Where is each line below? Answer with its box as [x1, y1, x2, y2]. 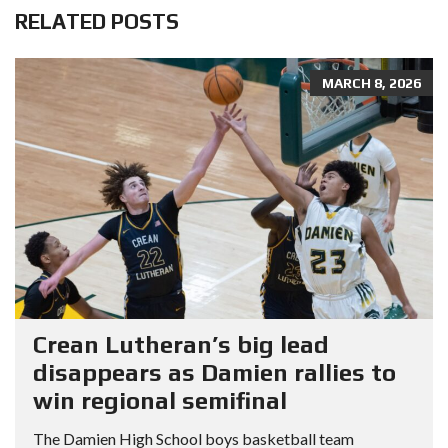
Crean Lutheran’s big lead [33, 331, 329, 359]
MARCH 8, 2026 [322, 75, 421, 91]
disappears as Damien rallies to [33, 359, 396, 387]
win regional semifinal [33, 387, 287, 415]
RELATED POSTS [15, 9, 179, 34]
